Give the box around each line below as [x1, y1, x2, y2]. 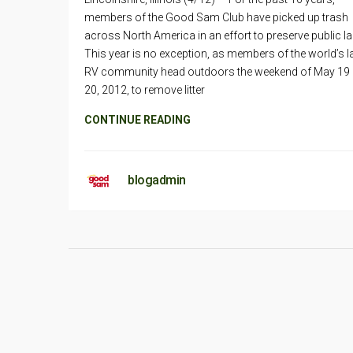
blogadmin [128, 173, 186, 188]
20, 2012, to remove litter [84, 84, 205, 96]
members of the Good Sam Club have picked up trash [84, 11, 348, 24]
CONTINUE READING [84, 113, 191, 126]
